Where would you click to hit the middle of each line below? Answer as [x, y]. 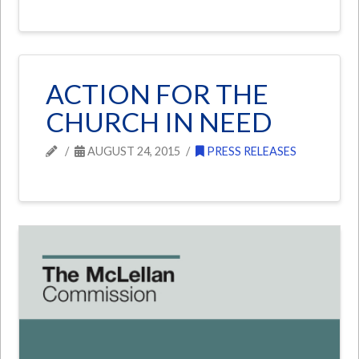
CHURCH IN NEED [159, 121]
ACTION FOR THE [157, 93]
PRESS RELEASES [250, 151]
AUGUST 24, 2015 [133, 151]
